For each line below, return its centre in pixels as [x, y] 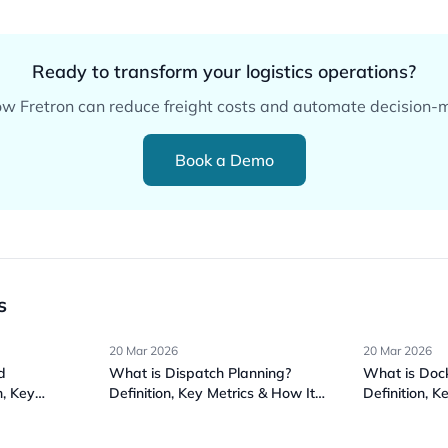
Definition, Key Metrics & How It [212, 393]
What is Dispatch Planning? [200, 373]
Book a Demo [224, 160]
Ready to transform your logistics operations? [224, 71]
